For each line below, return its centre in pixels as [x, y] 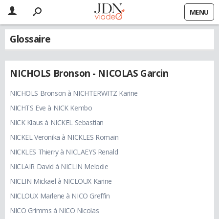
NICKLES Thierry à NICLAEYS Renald [64, 152]
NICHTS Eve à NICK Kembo [51, 108]
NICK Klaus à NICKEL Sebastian [57, 123]
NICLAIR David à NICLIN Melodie [59, 167]
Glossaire [30, 39]
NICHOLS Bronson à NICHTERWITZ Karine [74, 93]
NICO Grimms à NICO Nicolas [55, 211]
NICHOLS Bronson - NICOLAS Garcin [89, 74]
